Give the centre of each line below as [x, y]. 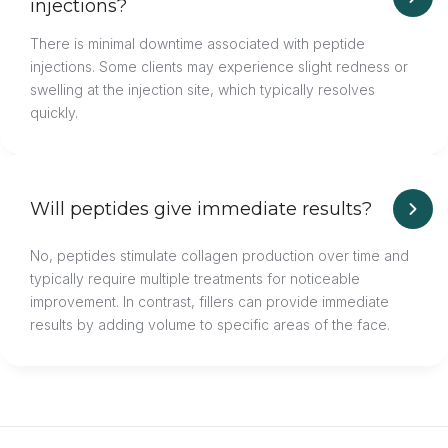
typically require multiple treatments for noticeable [195, 279]
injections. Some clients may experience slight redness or [219, 67]
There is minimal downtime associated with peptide [197, 44]
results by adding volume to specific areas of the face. [210, 325]
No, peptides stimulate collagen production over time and [219, 256]
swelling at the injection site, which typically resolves [202, 90]
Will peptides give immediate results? [201, 209]
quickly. [54, 113]
